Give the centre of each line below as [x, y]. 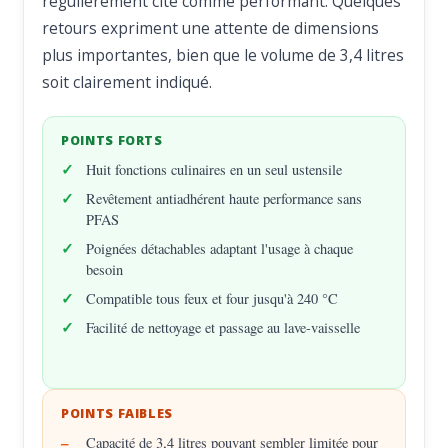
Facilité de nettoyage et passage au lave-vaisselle [223, 327]
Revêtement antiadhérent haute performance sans [224, 198]
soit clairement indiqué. [127, 81]
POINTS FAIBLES [117, 413]
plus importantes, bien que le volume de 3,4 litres [223, 54]
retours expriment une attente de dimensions [211, 27]
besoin [105, 269]
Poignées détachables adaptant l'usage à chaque [220, 248]
